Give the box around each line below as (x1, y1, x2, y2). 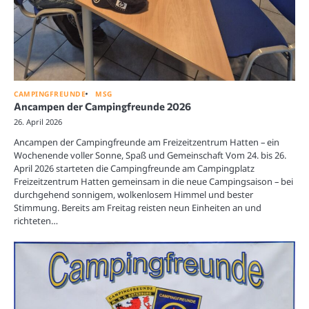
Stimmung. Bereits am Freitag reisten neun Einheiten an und (14, 201, 261, 214)
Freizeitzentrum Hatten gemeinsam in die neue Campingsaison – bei (14, 175, 293, 188)
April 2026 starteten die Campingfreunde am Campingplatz (14, 161, 255, 175)
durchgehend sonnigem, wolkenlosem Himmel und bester (14, 188, 253, 201)
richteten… (14, 214, 58, 227)
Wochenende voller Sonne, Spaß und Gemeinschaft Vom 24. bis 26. (14, 148, 286, 161)
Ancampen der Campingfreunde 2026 (14, 99, 191, 112)
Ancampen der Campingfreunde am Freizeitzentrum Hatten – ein (14, 135, 279, 148)
